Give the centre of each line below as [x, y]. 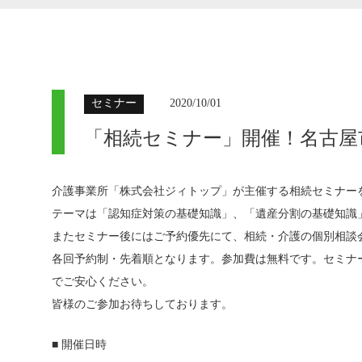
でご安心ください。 [103, 282]
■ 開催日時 [79, 345]
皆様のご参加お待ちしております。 [142, 304]
